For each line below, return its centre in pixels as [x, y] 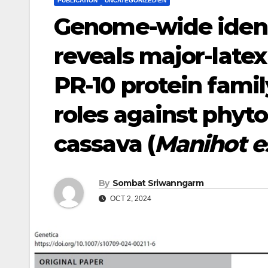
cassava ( [104, 144]
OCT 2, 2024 [130, 199]
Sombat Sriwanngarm [158, 183]
